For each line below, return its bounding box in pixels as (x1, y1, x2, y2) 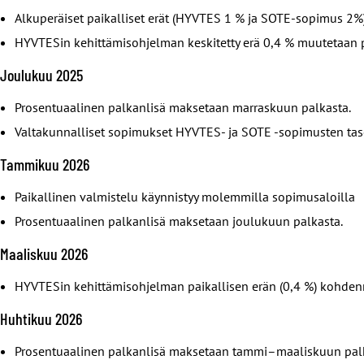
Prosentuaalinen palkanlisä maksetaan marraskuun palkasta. (15, 98, 351, 115)
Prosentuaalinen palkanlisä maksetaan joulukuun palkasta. (15, 212, 343, 229)
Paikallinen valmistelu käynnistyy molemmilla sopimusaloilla (15, 188, 355, 205)
